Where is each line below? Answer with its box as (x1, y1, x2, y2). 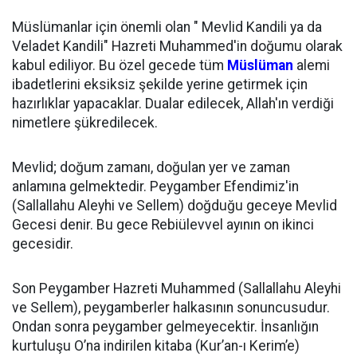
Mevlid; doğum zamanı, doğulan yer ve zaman (12, 159, 290, 175)
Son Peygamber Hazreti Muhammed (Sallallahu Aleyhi (12, 280, 341, 296)
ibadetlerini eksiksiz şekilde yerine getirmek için (12, 76, 308, 92)
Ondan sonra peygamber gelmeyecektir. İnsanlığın (12, 319, 319, 335)
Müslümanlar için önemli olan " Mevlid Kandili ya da (12, 19, 322, 35)
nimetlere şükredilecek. (12, 115, 158, 131)
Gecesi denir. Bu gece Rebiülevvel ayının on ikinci (12, 217, 314, 233)
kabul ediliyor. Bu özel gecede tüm (12, 57, 227, 73)
